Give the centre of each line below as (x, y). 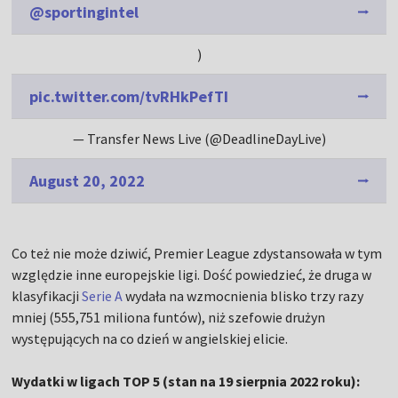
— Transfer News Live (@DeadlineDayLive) (199, 139)
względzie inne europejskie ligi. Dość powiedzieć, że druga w (192, 275)
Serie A (103, 296)
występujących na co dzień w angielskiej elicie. (150, 339)
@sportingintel (84, 12)
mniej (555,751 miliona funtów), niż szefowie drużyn (169, 318)
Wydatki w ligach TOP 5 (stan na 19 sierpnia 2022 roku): (186, 382)
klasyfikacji (47, 296)
